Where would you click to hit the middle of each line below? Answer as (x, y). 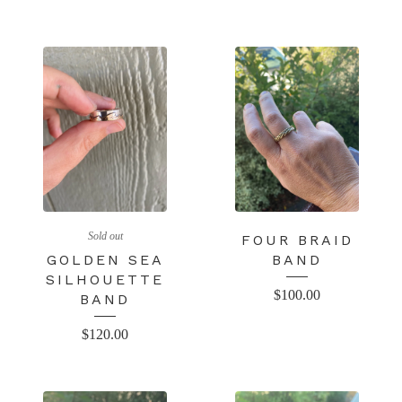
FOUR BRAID (297, 240)
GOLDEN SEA (105, 259)
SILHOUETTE (105, 279)
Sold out (105, 236)
